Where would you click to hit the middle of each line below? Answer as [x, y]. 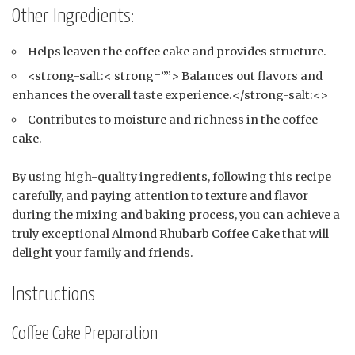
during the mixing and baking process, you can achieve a [176, 215]
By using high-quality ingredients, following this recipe [172, 177]
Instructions [53, 295]
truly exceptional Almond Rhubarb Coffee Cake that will [170, 234]
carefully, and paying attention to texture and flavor [160, 196]
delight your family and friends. [103, 253]
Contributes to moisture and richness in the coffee [173, 120]
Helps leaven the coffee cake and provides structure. [177, 52]
